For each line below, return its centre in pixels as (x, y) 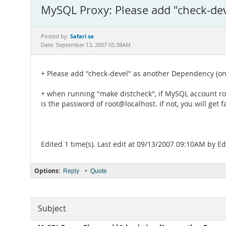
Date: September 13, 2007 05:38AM (86, 45)
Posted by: (55, 36)
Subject (52, 209)
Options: (47, 171)
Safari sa (82, 36)
